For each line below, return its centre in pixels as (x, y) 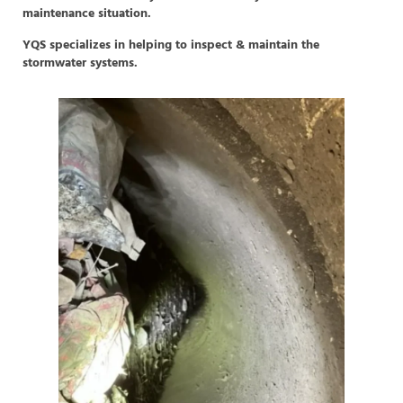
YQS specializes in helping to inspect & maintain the (171, 45)
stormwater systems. (80, 63)
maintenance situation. (87, 14)
